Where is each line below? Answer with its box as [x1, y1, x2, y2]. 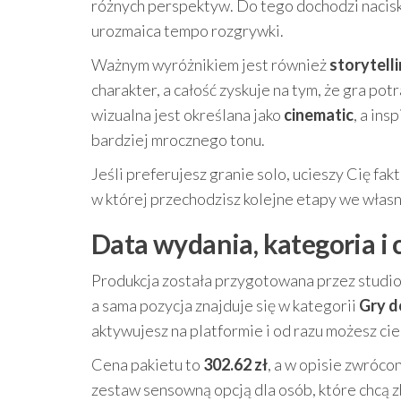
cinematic [284, 105, 354, 124]
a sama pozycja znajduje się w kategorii [91, 295, 359, 315]
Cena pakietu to [91, 354, 203, 374]
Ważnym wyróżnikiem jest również [91, 55, 329, 74]
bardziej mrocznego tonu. [91, 130, 265, 149]
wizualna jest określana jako [91, 105, 284, 124]
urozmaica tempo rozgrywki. [91, 21, 284, 40]
